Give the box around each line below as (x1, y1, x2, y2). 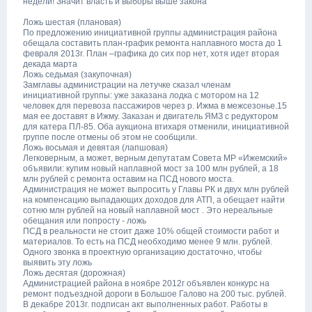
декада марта (23, 59, 77, 69)
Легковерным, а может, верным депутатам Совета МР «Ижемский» (23, 153, 288, 163)
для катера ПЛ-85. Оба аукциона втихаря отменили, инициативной (23, 122, 289, 132)
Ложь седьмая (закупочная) (23, 70, 132, 79)
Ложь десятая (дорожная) (23, 268, 125, 278)
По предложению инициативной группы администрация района (23, 28, 277, 38)
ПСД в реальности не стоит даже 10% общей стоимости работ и (23, 226, 279, 236)
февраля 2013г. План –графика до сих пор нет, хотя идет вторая (23, 49, 279, 58)
